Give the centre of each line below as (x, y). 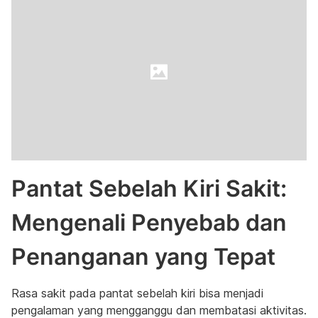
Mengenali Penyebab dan (149, 223)
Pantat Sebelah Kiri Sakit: (149, 188)
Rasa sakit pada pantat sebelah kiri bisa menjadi (137, 293)
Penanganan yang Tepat (143, 257)
